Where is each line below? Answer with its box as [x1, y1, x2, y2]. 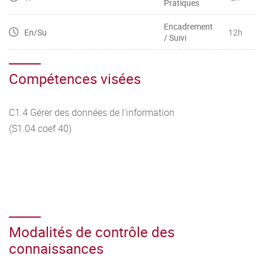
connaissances [9, 239, 104, 258]
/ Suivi [164, 32, 186, 43]
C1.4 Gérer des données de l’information [9, 106, 174, 119]
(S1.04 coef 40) [9, 122, 72, 135]
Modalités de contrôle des [9, 222, 174, 241]
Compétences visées [9, 69, 141, 88]
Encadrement [164, 21, 213, 32]
